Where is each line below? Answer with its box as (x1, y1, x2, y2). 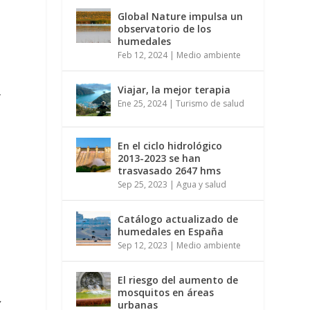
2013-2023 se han (118, 152, 201, 165)
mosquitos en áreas (118, 286, 215, 300)
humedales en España (118, 225, 224, 239)
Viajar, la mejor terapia (118, 83, 231, 97)
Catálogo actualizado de (118, 212, 239, 226)
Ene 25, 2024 (118, 98, 167, 110)
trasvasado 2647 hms (118, 164, 221, 178)
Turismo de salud (176, 98, 245, 110)
